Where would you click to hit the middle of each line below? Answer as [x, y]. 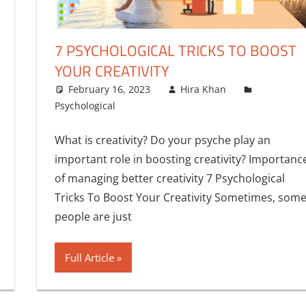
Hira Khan [204, 89]
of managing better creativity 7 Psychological [169, 178]
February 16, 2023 [109, 89]
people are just [93, 216]
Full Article [89, 257]
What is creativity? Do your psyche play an [162, 140]
